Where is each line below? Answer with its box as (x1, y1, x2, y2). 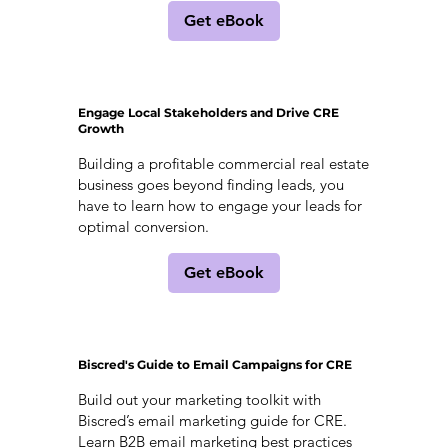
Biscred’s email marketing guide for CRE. (77, 410, 347, 430)
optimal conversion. (77, 216, 209, 236)
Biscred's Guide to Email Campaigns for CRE (77, 356, 352, 372)
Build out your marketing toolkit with (77, 389, 321, 409)
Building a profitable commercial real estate (77, 153, 369, 173)
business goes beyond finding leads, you (77, 174, 344, 194)
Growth (77, 120, 124, 136)
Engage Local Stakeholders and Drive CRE (77, 104, 339, 120)
